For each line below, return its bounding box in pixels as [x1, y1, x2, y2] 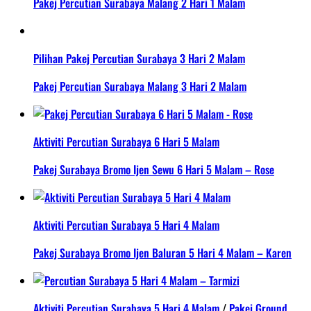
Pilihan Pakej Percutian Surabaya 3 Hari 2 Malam [33, 50, 245, 67]
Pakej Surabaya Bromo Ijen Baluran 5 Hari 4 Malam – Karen [33, 244, 292, 262]
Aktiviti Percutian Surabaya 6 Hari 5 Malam [33, 133, 219, 151]
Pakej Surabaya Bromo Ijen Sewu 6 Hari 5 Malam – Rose [33, 161, 274, 178]
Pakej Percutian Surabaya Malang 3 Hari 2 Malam [33, 78, 246, 95]
